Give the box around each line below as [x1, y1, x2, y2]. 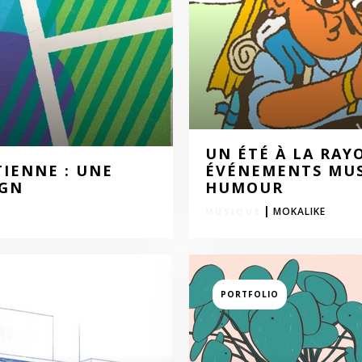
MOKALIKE [273, 204, 326, 218]
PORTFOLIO [221, 288, 279, 300]
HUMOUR [205, 178, 284, 197]
